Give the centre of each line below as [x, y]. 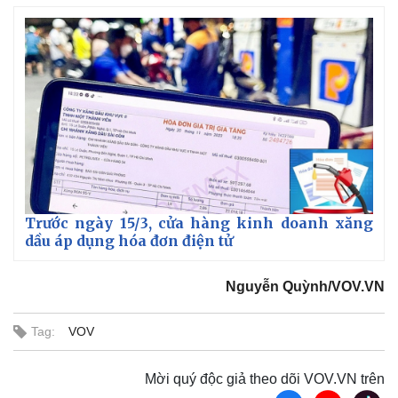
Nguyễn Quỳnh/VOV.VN [305, 286]
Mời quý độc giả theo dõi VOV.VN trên [265, 378]
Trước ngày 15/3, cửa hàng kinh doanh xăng [199, 223]
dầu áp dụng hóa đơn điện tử [129, 240]
